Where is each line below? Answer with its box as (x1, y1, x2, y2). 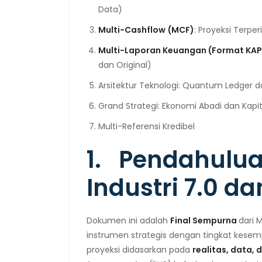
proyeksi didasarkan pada (87, 243, 192, 256)
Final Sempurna (170, 214, 239, 226)
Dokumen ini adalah (87, 214, 170, 226)
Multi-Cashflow (98, 23, 166, 36)
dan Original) (98, 58, 151, 71)
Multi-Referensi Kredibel (98, 120, 195, 132)
